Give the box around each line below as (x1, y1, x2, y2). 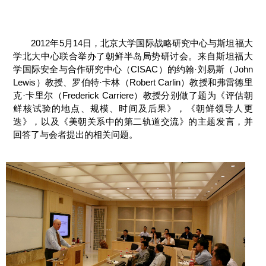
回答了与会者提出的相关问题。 (13, 129, 138, 140)
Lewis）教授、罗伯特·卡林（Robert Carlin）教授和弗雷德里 (13, 77, 253, 88)
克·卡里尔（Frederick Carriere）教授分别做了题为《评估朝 (13, 90, 253, 101)
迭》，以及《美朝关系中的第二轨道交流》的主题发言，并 (13, 116, 253, 127)
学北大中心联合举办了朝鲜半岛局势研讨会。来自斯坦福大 (13, 51, 253, 62)
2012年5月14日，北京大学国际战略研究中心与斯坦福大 (31, 38, 253, 49)
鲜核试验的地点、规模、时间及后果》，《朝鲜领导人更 (13, 103, 253, 114)
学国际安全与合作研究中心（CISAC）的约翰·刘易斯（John (13, 64, 253, 75)
